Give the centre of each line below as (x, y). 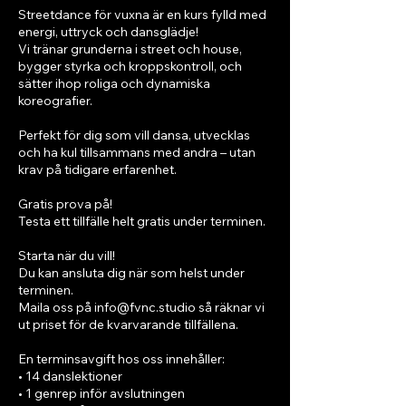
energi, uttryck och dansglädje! (108, 32)
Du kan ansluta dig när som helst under (131, 273)
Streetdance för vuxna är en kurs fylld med (142, 14)
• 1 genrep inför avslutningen (101, 393)
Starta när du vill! (67, 256)
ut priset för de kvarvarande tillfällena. (128, 324)
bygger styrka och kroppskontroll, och (130, 66)
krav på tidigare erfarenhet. (97, 169)
